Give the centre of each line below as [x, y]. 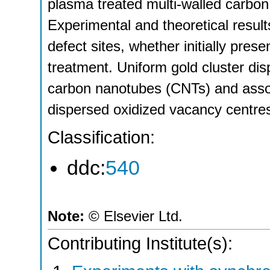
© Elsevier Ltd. [136, 216]
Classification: [101, 138]
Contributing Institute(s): [140, 243]
